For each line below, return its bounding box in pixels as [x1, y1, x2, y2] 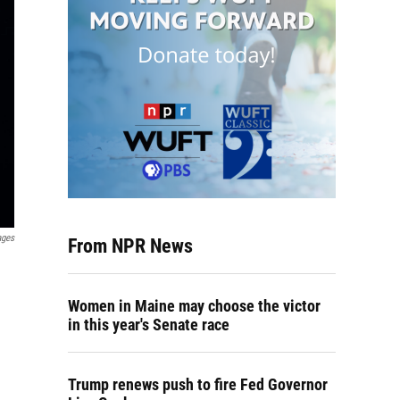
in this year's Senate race [68, 315, 229, 334]
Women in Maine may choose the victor [68, 296, 321, 315]
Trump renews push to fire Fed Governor [68, 375, 328, 394]
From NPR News [68, 235, 193, 257]
